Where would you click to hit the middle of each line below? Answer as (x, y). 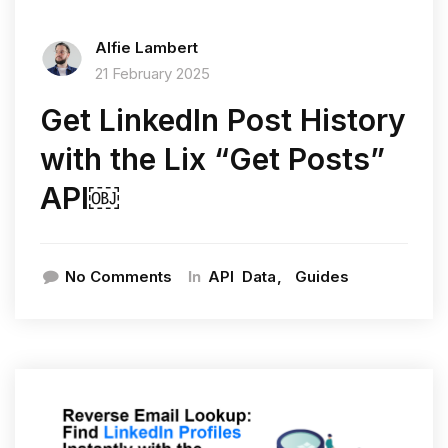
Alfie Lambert (146, 48)
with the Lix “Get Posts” (212, 159)
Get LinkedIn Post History (223, 120)
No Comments (118, 277)
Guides (322, 277)
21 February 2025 (152, 74)
